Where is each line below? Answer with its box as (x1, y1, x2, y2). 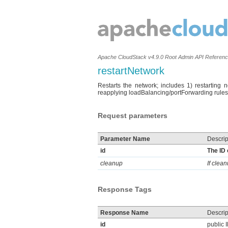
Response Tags (98, 185, 152, 193)
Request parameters (98, 111, 167, 120)
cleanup (100, 160, 123, 167)
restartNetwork (98, 65, 164, 76)
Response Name (100, 209, 149, 216)
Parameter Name (100, 135, 150, 142)
